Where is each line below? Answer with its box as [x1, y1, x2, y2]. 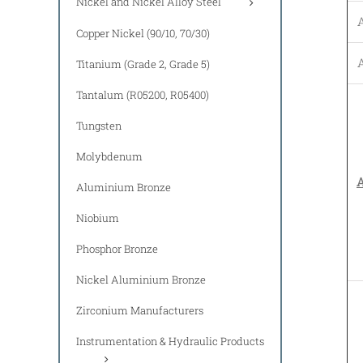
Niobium [76, 210, 119, 225]
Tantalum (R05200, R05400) [76, 87, 209, 102]
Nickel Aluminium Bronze [76, 271, 206, 287]
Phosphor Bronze [76, 241, 158, 256]
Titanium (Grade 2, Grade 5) [76, 56, 210, 71]
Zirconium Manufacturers [76, 302, 203, 318]
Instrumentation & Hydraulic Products [76, 333, 264, 348]
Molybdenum [76, 148, 143, 164]
